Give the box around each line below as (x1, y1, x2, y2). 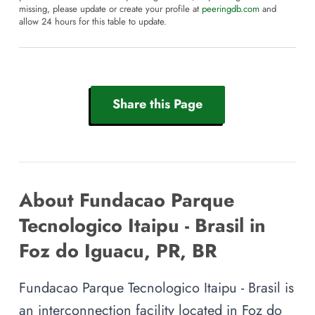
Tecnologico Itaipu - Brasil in (19, 211, 266, 239)
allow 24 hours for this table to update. (19, 15, 167, 28)
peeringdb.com (202, 2, 259, 15)
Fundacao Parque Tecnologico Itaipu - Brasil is (19, 277, 294, 297)
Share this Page (112, 95, 202, 114)
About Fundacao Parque (19, 186, 234, 214)
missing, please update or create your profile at (19, 2, 202, 15)
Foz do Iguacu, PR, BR (19, 236, 217, 264)
